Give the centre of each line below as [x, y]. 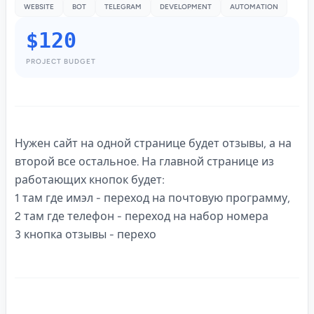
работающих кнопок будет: [90, 180]
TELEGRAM [123, 7]
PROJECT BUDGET [61, 61]
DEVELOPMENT [186, 7]
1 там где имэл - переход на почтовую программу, [152, 198]
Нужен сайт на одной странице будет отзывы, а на [153, 143]
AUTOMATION [254, 7]
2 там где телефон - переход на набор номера [142, 216]
